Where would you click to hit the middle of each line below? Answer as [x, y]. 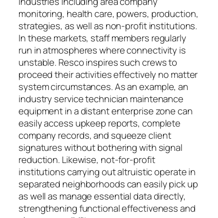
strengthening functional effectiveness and [107, 209]
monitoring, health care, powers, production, [109, 14]
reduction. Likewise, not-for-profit [87, 160]
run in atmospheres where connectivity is [102, 50]
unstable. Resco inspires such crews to [98, 63]
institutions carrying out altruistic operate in [107, 172]
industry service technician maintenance [101, 99]
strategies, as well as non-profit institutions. [108, 26]
